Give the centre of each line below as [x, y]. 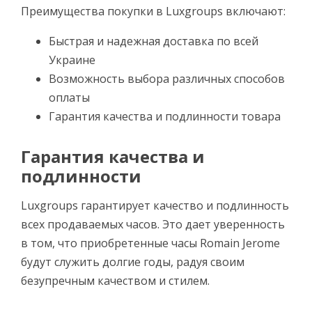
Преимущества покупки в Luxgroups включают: [153, 11]
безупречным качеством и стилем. [115, 281]
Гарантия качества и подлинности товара [165, 117]
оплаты [69, 98]
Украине [72, 60]
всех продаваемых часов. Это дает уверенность [153, 225]
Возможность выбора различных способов [167, 79]
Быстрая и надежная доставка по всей [154, 41]
